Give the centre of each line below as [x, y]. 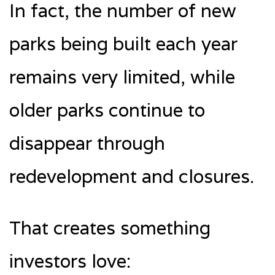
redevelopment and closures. [132, 176]
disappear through [87, 143]
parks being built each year [123, 44]
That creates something [110, 228]
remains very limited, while [122, 77]
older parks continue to [107, 110]
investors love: [70, 261]
